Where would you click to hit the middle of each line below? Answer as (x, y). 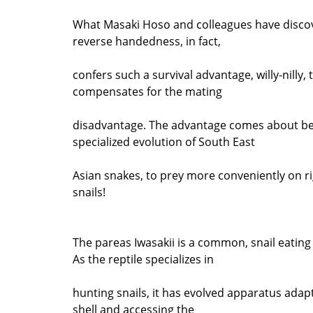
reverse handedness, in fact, (147, 41)
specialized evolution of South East (164, 141)
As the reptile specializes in (143, 259)
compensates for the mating (147, 91)
